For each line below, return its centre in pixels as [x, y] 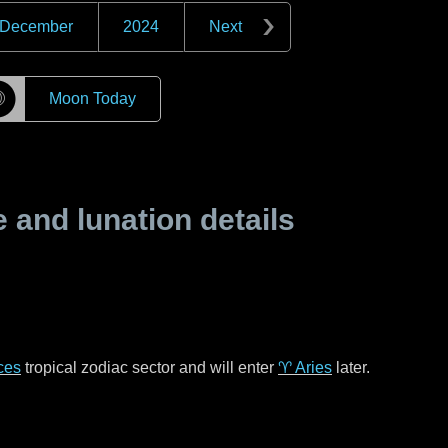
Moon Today [92, 98]
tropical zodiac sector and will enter [149, 367]
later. [351, 367]
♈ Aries [305, 367]
